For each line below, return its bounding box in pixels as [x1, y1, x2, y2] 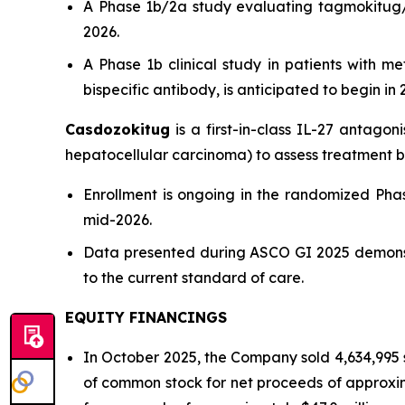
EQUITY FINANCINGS [65, 308, 227, 327]
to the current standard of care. [83, 268, 304, 287]
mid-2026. [83, 211, 152, 230]
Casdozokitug [65, 120, 170, 139]
